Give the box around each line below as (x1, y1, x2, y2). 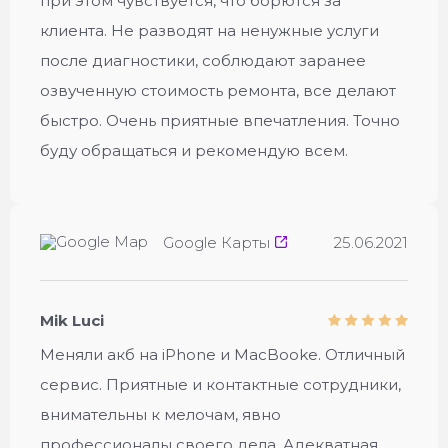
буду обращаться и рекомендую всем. (40, 141, 348, 160)
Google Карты (163, 232, 270, 252)
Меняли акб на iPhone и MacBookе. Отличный (40, 345, 405, 364)
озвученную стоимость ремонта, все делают (40, 81, 396, 100)
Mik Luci (40, 311, 104, 330)
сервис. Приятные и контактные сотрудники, (40, 375, 401, 394)
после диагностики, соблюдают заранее (40, 51, 366, 70)
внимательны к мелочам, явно (40, 405, 281, 424)
